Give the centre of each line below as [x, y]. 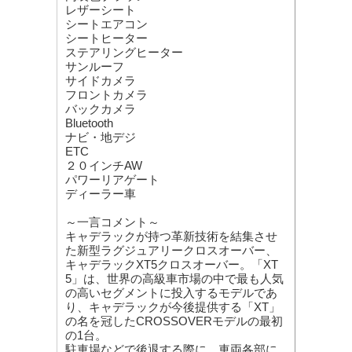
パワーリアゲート [112, 180]
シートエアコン [106, 24]
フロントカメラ [106, 95]
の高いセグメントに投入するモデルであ [171, 293]
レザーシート [101, 10]
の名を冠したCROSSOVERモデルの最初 [174, 321]
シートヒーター [106, 38]
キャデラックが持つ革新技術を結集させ [171, 236]
